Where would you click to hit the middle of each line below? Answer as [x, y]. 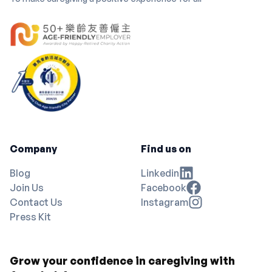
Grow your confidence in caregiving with [122, 261]
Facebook [164, 188]
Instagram [165, 202]
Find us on [166, 149]
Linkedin [160, 173]
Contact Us [36, 202]
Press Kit [30, 217]
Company [33, 149]
